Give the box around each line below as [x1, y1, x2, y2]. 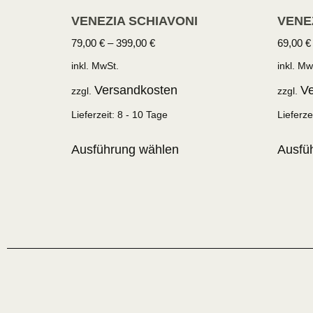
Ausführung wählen [71, 143, 179, 157]
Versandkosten [94, 83, 177, 98]
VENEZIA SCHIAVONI [71, 13, 198, 28]
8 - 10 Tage [117, 109, 168, 121]
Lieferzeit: [71, 109, 117, 121]
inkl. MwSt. [71, 59, 119, 71]
